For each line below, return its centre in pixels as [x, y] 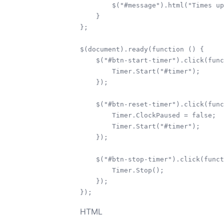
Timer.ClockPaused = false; [88, 115]
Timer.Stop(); [122, 170]
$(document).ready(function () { [142, 49]
